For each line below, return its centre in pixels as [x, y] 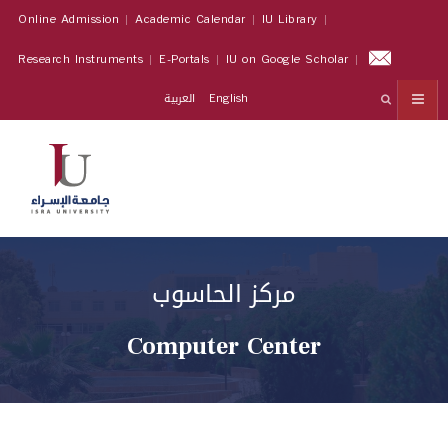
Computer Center [224, 346]
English [229, 98]
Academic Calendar [190, 19]
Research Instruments [80, 59]
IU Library [289, 19]
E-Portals [184, 59]
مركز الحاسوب [224, 294]
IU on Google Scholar [287, 59]
